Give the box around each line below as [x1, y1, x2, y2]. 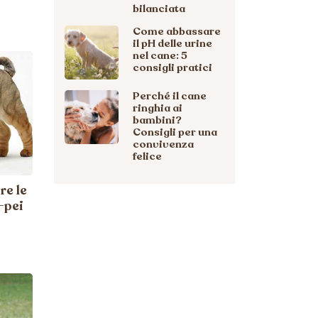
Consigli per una [133, 125, 217, 139]
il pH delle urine [133, 36, 212, 50]
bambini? [133, 113, 182, 127]
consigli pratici [133, 60, 212, 75]
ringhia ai [133, 101, 182, 115]
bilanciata [133, 1, 185, 16]
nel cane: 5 [133, 48, 187, 62]
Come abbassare [133, 24, 221, 38]
